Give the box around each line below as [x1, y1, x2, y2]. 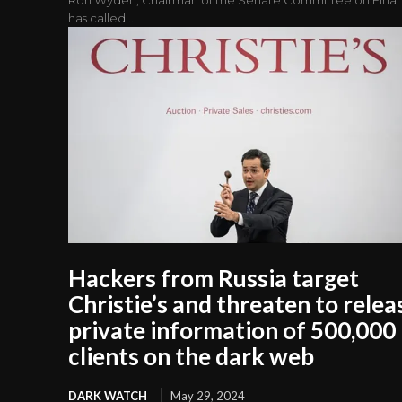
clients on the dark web [68, 341, 314, 371]
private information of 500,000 [68, 315, 396, 345]
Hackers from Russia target [68, 263, 359, 293]
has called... [68, 10, 134, 25]
